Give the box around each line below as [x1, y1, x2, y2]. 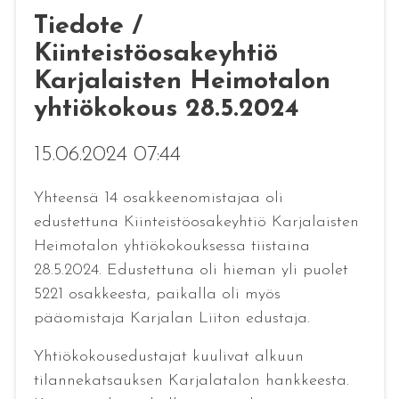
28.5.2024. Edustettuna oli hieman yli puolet [33, 262, 348, 280]
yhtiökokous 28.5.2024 [33, 95, 299, 122]
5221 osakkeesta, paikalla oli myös [33, 286, 281, 304]
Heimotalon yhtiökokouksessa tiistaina [33, 238, 310, 256]
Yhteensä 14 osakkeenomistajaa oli [33, 190, 283, 208]
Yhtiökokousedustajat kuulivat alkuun [33, 348, 304, 366]
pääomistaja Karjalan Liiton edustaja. [33, 310, 310, 328]
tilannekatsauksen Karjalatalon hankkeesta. [33, 372, 349, 390]
